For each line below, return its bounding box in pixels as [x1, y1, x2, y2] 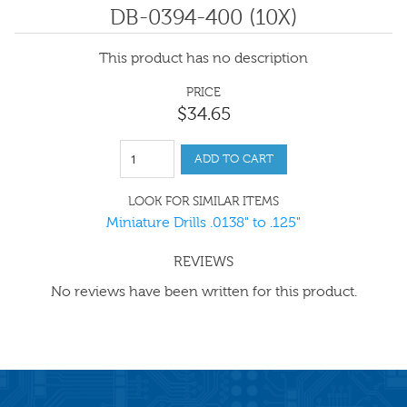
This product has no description [99, 50, 308, 65]
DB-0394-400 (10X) [110, 5, 297, 29]
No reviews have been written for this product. [50, 283, 357, 299]
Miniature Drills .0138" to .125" [106, 214, 301, 230]
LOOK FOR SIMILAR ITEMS [128, 194, 279, 208]
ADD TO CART [194, 152, 273, 165]
